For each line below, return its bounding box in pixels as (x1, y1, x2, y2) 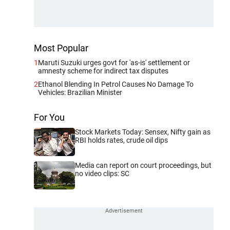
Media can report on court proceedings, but (75, 161, 212, 169)
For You (34, 111, 65, 123)
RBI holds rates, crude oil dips (75, 136, 168, 144)
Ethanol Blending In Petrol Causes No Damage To (38, 80, 194, 88)
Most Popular (34, 42, 88, 53)
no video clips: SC (75, 169, 129, 178)
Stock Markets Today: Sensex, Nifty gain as (75, 127, 210, 136)
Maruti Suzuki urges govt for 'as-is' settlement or (38, 58, 190, 67)
